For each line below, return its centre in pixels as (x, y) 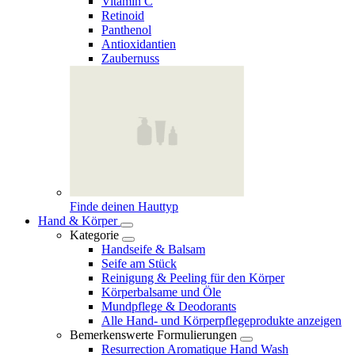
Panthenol (126, 29)
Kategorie (94, 235)
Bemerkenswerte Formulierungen (153, 334)
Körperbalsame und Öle (161, 292)
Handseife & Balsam (153, 249)
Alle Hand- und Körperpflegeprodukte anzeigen (221, 320)
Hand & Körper (79, 220)
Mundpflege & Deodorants (169, 306)
